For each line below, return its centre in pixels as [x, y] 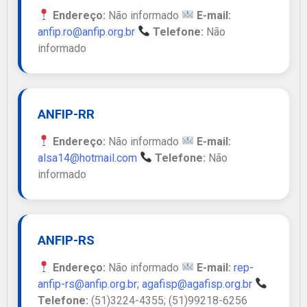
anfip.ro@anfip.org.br [86, 32]
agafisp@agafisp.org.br [197, 284]
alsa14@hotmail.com [87, 158]
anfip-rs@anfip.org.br [87, 284]
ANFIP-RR [66, 114]
